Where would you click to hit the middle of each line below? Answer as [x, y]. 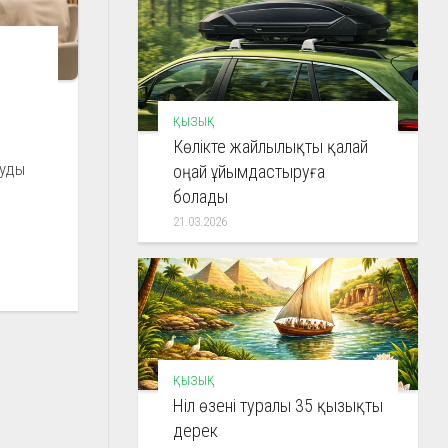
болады [200, 196]
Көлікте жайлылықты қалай [270, 146]
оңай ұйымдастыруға [249, 171]
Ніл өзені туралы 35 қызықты [278, 405]
